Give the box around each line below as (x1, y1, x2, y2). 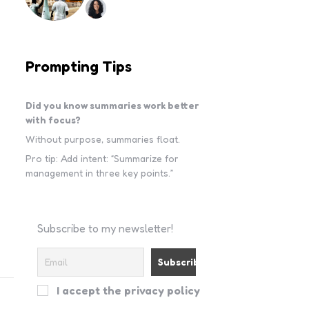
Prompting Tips (26, 57, 132, 75)
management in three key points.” (26, 167, 174, 179)
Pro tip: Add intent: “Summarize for (26, 152, 179, 164)
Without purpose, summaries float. (26, 133, 181, 145)
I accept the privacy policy (53, 283, 200, 297)
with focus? (26, 114, 81, 126)
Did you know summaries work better (26, 99, 199, 111)
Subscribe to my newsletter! (37, 221, 173, 235)
